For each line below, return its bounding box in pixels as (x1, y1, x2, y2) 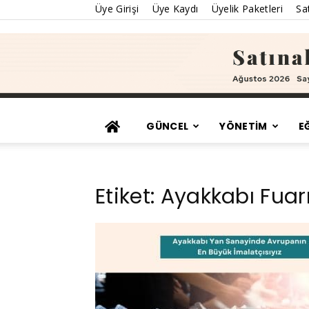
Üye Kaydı (152, 2, 199, 15)
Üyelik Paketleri (211, 2, 283, 15)
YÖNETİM (219, 119, 268, 133)
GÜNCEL (146, 119, 189, 133)
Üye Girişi (95, 2, 139, 15)
